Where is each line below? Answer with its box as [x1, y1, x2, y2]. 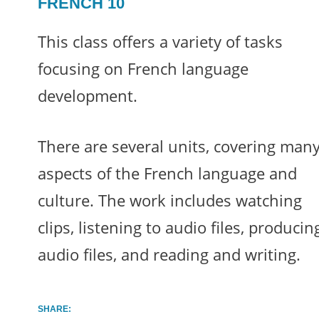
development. [37, 84, 137, 107]
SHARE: [37, 304, 71, 315]
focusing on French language [37, 57, 249, 80]
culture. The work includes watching [37, 189, 302, 212]
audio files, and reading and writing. [37, 244, 300, 266]
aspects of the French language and [37, 162, 297, 185]
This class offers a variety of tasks [37, 30, 283, 53]
